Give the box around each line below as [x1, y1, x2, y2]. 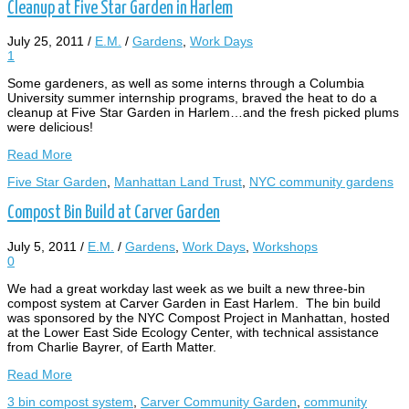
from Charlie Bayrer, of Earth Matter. [7, 339, 220, 354]
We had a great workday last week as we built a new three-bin [7, 280, 365, 296]
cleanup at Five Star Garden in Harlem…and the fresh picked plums [7, 105, 399, 121]
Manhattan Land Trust [114, 174, 242, 190]
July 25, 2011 [7, 34, 84, 49]
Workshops [253, 238, 318, 254]
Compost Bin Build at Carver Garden [7, 204, 220, 223]
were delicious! [7, 120, 93, 135]
